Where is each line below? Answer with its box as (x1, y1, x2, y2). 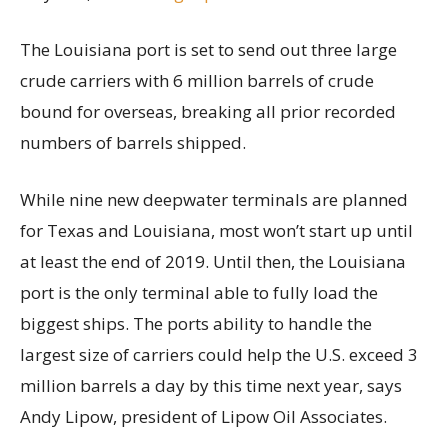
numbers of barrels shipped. (20, 131, 246, 155)
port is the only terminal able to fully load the (20, 281, 378, 305)
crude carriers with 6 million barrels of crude (20, 69, 374, 93)
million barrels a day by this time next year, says (20, 374, 402, 398)
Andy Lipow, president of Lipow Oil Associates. (20, 405, 387, 429)
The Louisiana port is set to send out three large (20, 38, 397, 62)
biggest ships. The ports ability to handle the (20, 312, 372, 336)
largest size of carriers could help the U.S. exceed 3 (20, 343, 418, 367)
